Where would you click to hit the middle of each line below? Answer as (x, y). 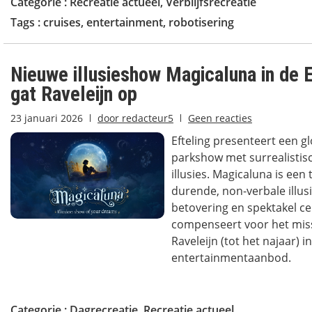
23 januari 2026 (47, 118)
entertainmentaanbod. (231, 258)
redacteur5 (146, 118)
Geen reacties (220, 118)
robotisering (201, 22)
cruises (62, 22)
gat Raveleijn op (74, 94)
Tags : (27, 22)
